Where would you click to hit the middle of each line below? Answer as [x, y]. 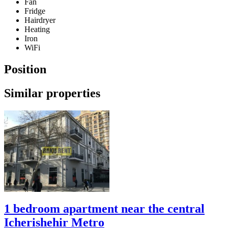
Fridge [35, 11]
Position [25, 69]
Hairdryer [40, 20]
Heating [37, 30]
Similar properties [52, 93]
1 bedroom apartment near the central [104, 208]
